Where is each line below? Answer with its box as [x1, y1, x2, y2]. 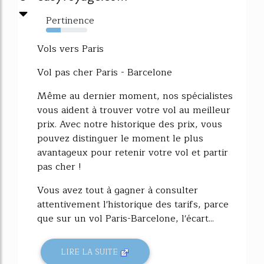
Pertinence [46, 12, 94, 28]
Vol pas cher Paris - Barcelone [37, 64, 175, 80]
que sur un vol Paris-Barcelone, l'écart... [37, 210, 214, 226]
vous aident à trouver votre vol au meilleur [37, 102, 230, 118]
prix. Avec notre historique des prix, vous [37, 116, 222, 132]
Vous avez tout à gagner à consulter [37, 182, 198, 198]
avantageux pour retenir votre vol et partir [37, 144, 228, 160]
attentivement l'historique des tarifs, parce [37, 196, 229, 212]
